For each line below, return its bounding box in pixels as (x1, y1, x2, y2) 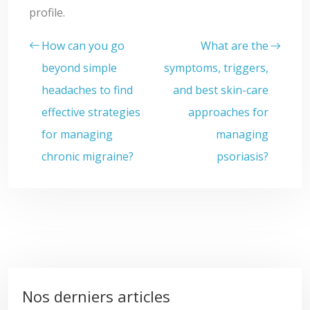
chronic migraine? (42, 149, 134, 164)
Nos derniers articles (22, 286, 170, 307)
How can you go (42, 38, 125, 53)
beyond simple (42, 60, 117, 75)
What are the (201, 38, 268, 53)
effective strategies (42, 104, 140, 120)
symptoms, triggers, (164, 60, 268, 75)
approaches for (188, 104, 268, 120)
